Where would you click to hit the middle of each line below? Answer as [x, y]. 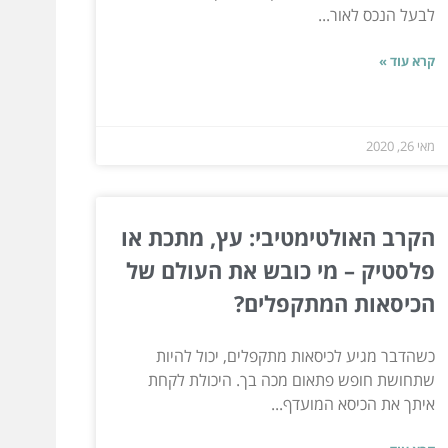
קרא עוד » [406, 60]
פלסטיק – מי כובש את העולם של [280, 269]
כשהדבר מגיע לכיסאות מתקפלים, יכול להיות [295, 355]
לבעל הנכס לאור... [376, 14]
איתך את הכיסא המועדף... [352, 403]
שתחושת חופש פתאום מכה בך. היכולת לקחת [291, 379]
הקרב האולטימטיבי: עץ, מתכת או [277, 236]
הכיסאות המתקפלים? [334, 302]
